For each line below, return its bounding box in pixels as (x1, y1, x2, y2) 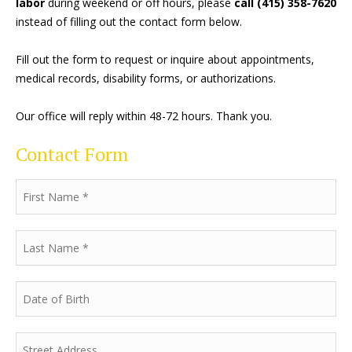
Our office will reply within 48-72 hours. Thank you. (16, 108, 272, 123)
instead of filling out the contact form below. (16, 14, 242, 29)
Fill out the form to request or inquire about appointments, (16, 52, 314, 67)
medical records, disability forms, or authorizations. (16, 71, 276, 86)
